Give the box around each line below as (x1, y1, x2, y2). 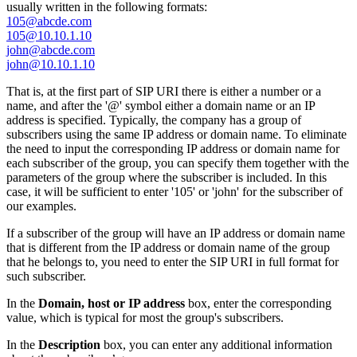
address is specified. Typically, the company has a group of (6, 112, 301, 127)
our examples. (6, 198, 76, 213)
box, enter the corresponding (185, 296, 331, 310)
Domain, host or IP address (38, 296, 185, 310)
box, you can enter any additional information (100, 337, 332, 351)
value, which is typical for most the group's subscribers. (6, 310, 284, 324)
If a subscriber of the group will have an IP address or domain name (6, 226, 345, 240)
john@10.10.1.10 (6, 57, 95, 71)
